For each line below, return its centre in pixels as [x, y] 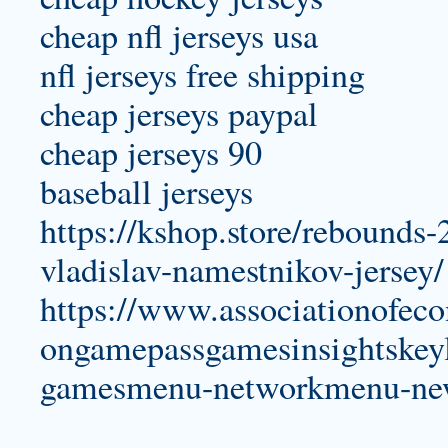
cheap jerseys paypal [179, 113]
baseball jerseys [146, 191]
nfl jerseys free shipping [202, 74]
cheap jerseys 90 [151, 152]
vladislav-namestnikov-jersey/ [242, 269]
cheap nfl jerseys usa [179, 35]
